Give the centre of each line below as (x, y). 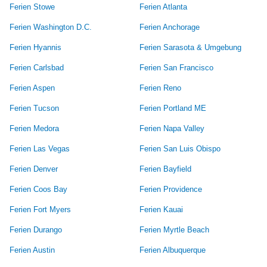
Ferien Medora (34, 128)
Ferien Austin (32, 250)
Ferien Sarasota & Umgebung (190, 47)
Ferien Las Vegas (40, 148)
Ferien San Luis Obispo (180, 148)
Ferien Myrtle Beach (174, 229)
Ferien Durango (36, 229)
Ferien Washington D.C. (51, 27)
